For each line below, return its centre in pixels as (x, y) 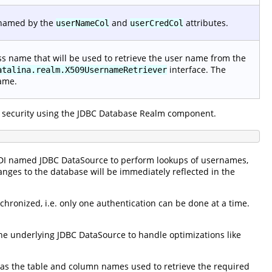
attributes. (206, 22)
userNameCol (83, 23)
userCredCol (157, 23)
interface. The (196, 69)
